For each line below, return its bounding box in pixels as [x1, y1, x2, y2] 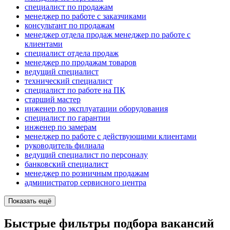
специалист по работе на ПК [25, 86, 125, 95]
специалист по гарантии [25, 113, 110, 123]
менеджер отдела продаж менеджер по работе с [25, 30, 190, 40]
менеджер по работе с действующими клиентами [25, 132, 197, 141]
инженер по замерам [25, 123, 97, 132]
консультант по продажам [25, 21, 114, 30]
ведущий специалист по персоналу [25, 150, 148, 160]
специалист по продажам [25, 3, 113, 12]
